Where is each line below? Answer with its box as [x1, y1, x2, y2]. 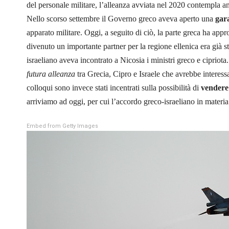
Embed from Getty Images [27, 122, 98, 129]
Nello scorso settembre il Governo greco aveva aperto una [27, 14, 215, 23]
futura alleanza [27, 69, 75, 78]
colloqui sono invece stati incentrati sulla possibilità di [27, 83, 201, 92]
